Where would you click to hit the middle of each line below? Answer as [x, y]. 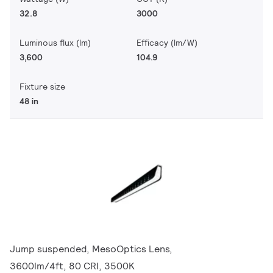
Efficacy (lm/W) [167, 43]
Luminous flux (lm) [55, 43]
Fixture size [42, 87]
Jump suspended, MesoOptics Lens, [91, 249]
